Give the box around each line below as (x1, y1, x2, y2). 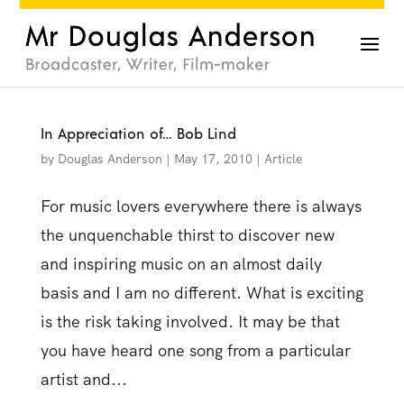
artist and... (40, 369, 127, 390)
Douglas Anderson (57, 151, 162, 167)
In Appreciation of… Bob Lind (40, 127, 236, 142)
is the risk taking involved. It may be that (40, 311, 340, 332)
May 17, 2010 (173, 151, 252, 167)
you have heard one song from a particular (40, 340, 351, 361)
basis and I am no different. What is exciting (40, 282, 363, 303)
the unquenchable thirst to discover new (40, 225, 335, 245)
